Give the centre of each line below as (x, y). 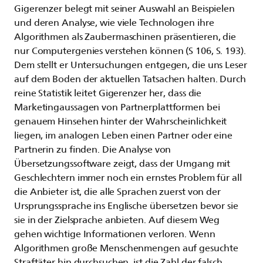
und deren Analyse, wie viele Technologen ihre (114, 23)
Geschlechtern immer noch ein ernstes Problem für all (128, 178)
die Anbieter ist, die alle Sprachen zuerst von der (117, 192)
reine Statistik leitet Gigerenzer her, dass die (108, 93)
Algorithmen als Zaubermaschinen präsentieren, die (125, 37)
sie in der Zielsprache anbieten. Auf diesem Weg (117, 220)
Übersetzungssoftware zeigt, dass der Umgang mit (122, 163)
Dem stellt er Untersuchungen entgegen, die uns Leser (131, 65)
